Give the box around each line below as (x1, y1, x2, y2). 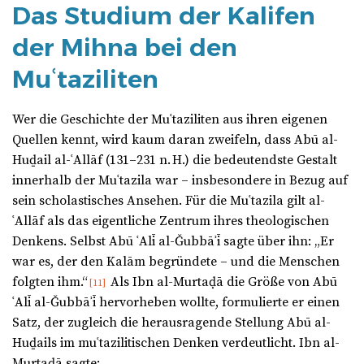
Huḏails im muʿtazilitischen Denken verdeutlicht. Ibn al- (12, 335, 340, 352)
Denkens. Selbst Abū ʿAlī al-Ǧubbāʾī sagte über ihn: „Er (12, 233, 334, 250)
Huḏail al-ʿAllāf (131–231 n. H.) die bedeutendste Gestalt (12, 152, 337, 169)
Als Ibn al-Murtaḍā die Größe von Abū (107, 274, 337, 291)
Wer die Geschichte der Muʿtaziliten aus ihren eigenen (12, 111, 327, 128)
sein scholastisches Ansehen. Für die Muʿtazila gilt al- (12, 193, 325, 210)
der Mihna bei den (12, 32, 237, 63)
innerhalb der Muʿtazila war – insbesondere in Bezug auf (12, 172, 348, 189)
